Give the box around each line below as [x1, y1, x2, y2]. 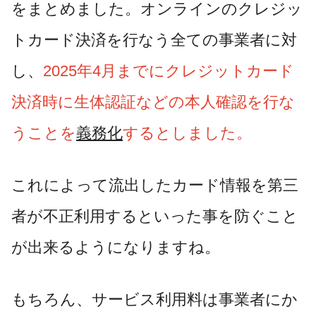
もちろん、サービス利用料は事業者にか [11, 290, 298, 308]
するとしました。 [123, 123, 252, 142]
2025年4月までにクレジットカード [43, 61, 294, 80]
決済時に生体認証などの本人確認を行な [11, 92, 295, 111]
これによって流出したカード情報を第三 [11, 176, 298, 194]
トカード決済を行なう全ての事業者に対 [11, 30, 297, 49]
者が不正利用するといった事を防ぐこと [11, 207, 298, 225]
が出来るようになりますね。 [11, 238, 220, 256]
